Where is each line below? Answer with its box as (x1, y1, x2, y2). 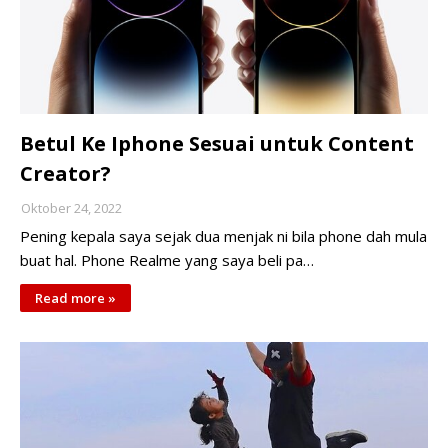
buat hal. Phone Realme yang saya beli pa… (20, 250, 314, 270)
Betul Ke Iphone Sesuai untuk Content (20, 130, 414, 157)
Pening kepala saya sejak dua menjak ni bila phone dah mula (20, 226, 427, 246)
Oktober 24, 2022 (21, 199, 122, 217)
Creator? (20, 160, 111, 187)
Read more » (35, 289, 116, 307)
